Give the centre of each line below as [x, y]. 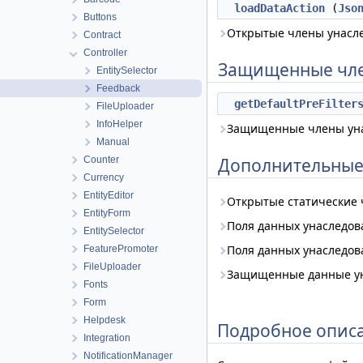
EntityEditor [109, 195]
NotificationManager [128, 356]
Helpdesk [105, 320]
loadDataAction [280, 8]
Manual [113, 142]
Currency [104, 177]
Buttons [100, 17]
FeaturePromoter [121, 249]
